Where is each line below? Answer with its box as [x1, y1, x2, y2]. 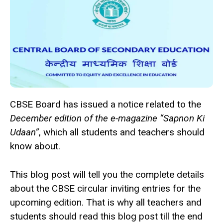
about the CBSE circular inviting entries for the [10, 182, 201, 194]
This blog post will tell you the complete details [10, 168, 204, 180]
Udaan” [10, 126, 39, 138]
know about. [10, 140, 60, 152]
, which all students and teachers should [39, 126, 205, 138]
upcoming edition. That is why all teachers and [10, 196, 202, 208]
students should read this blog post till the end [10, 210, 203, 222]
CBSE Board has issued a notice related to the [10, 99, 201, 111]
